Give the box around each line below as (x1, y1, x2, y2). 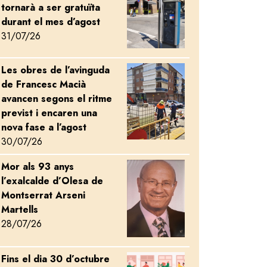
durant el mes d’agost (1, 14, 100, 29)
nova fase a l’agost (1, 120, 86, 134)
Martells (1, 202, 38, 216)
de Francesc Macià (1, 77, 86, 91)
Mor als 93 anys (1, 159, 74, 173)
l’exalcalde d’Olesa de (1, 173, 103, 188)
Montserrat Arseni (1, 188, 85, 202)
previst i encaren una (1, 105, 97, 120)
